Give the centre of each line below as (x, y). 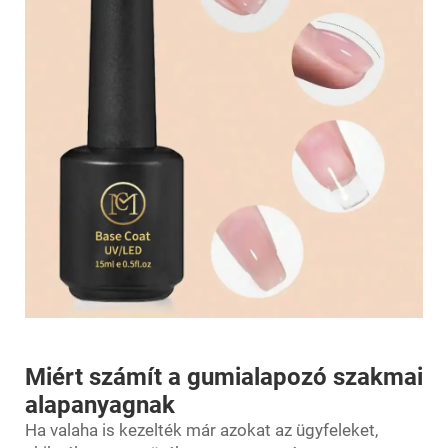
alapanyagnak (100, 405)
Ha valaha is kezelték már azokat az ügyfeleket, (201, 430)
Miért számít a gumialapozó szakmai (224, 377)
